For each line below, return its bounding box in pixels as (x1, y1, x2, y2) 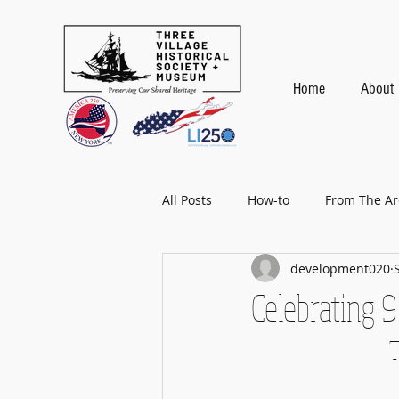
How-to (248, 191, 289, 208)
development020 (290, 259, 390, 277)
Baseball (198, 262, 248, 280)
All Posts (162, 191, 212, 208)
